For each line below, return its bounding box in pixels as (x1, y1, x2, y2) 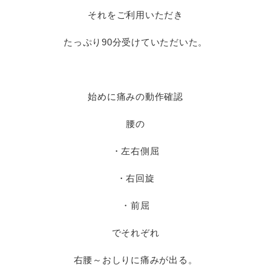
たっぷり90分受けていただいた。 (64, 37, 207, 47)
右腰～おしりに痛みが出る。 (73, 255, 198, 265)
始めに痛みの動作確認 (88, 91, 183, 102)
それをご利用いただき (88, 10, 183, 20)
